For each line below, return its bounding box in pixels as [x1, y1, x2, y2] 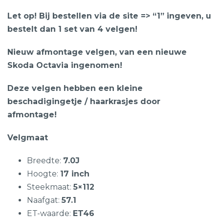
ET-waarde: [27, 209, 73, 218]
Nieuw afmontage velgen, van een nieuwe [7, 47, 187, 57]
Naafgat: [27, 196, 62, 205]
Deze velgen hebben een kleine [7, 84, 143, 93]
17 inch [60, 169, 89, 178]
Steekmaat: [27, 182, 73, 192]
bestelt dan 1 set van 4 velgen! [7, 24, 137, 34]
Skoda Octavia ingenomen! [7, 61, 122, 70]
